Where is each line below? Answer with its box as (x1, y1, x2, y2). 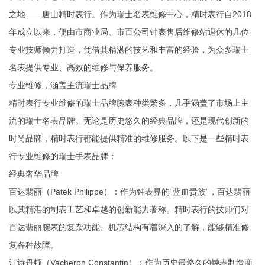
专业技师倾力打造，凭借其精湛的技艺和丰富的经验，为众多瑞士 (9, 45, 249, 55)
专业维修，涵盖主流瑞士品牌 (9, 80, 117, 91)
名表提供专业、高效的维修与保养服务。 (9, 63, 158, 73)
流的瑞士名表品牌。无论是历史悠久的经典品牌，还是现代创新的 (9, 116, 249, 126)
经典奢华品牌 (9, 169, 59, 179)
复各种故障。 (9, 240, 59, 250)
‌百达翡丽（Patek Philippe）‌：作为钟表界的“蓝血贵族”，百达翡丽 (9, 187, 250, 197)
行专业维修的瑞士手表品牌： (9, 151, 117, 161)
